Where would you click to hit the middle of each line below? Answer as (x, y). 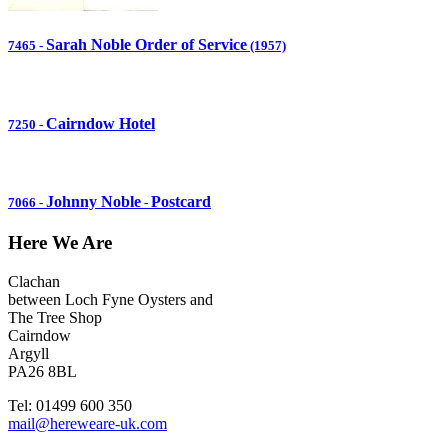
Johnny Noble (93, 202)
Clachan (34, 282)
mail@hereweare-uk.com (87, 424)
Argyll (28, 354)
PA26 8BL (42, 372)
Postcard (181, 202)
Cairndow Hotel (100, 123)
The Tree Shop (55, 318)
